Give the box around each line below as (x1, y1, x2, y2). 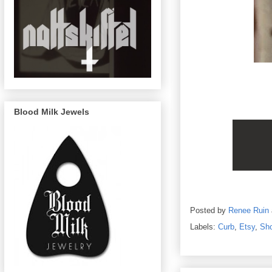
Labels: (190, 222, 218, 231)
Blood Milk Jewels (14, 107, 89, 117)
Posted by (190, 206, 228, 216)
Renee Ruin (228, 206, 269, 216)
